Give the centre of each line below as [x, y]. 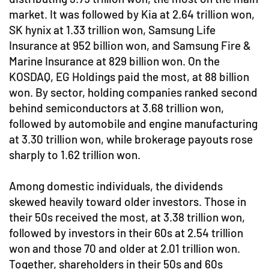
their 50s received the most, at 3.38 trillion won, [127, 217]
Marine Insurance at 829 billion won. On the [114, 61]
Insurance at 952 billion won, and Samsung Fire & [130, 46]
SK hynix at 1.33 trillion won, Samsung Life [112, 30]
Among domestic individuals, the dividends [116, 186]
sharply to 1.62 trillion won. [75, 155]
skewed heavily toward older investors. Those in [128, 202]
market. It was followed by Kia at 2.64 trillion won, [132, 14]
